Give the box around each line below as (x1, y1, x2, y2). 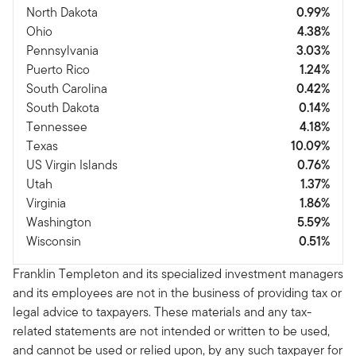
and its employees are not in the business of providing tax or (13, 283, 342, 302)
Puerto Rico (26, 60, 90, 79)
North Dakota (26, 2, 98, 21)
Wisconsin (26, 231, 81, 250)
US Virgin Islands (26, 155, 118, 174)
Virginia (26, 193, 66, 212)
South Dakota (26, 98, 99, 117)
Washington (26, 212, 91, 231)
